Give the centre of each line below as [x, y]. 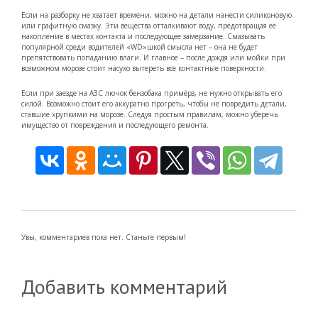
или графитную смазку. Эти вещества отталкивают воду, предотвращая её [149, 25]
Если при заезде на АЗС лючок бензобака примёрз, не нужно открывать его [152, 93]
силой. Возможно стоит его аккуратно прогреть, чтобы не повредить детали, [154, 103]
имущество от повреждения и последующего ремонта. [115, 125]
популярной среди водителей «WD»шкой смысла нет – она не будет [139, 46]
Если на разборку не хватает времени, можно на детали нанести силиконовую [157, 15]
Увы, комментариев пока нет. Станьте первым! [104, 237]
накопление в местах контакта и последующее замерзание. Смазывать [143, 36]
